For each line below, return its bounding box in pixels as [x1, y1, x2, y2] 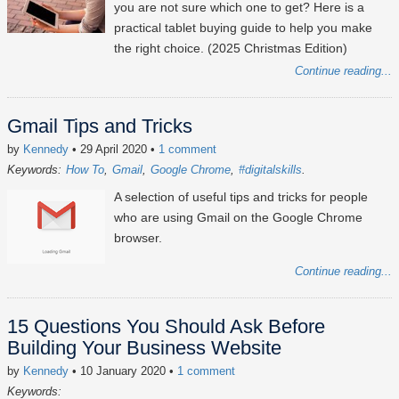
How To [66, 163, 104, 177]
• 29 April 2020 [69, 142, 151, 157]
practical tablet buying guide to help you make [114, 20, 372, 36]
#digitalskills [239, 163, 302, 177]
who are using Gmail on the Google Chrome [114, 210, 362, 225]
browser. [114, 231, 162, 246]
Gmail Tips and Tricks [7, 115, 192, 138]
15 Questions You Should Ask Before [7, 315, 325, 338]
